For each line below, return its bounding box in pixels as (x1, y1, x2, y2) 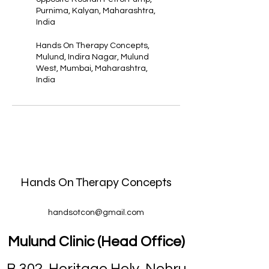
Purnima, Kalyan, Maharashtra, (36, 7, 156, 15)
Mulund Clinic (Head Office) (7, 234, 185, 249)
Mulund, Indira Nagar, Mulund (36, 53, 149, 61)
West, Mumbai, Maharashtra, (36, 64, 148, 73)
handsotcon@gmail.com (48, 208, 144, 217)
